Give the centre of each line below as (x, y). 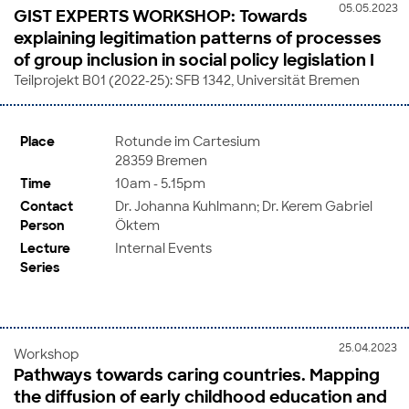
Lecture (45, 247)
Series (40, 267)
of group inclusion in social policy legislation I (194, 60)
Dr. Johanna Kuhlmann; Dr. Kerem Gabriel (244, 205)
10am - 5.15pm (160, 183)
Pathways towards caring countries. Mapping (197, 375)
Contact (47, 205)
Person (42, 225)
